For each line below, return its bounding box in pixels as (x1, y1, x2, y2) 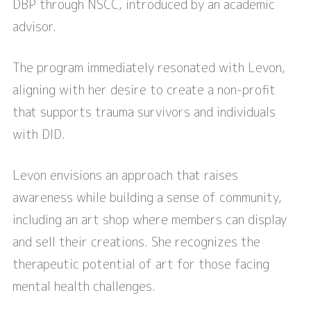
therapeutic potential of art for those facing (12, 255, 269, 274)
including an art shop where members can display (12, 211, 287, 229)
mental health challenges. (12, 278, 155, 296)
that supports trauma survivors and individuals (12, 103, 276, 121)
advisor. (12, 18, 56, 36)
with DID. (12, 126, 65, 144)
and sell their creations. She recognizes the (12, 233, 260, 251)
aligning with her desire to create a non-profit (12, 81, 276, 99)
